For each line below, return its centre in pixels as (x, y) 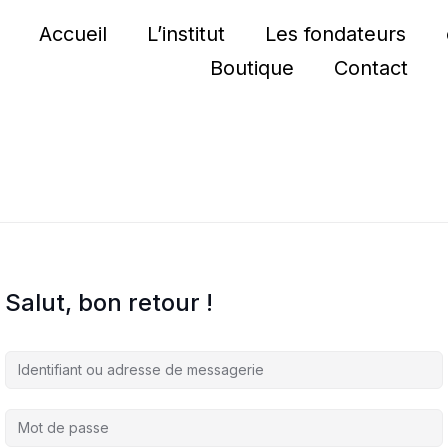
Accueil (73, 34)
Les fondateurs (335, 34)
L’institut (186, 34)
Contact (370, 68)
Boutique (251, 68)
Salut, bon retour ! (109, 302)
